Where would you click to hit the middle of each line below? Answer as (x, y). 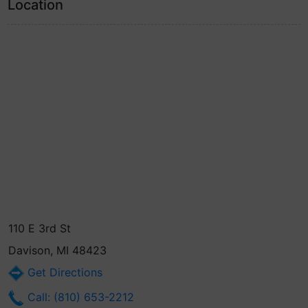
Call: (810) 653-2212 (79, 297)
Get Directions (63, 272)
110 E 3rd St (40, 228)
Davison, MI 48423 (57, 250)
